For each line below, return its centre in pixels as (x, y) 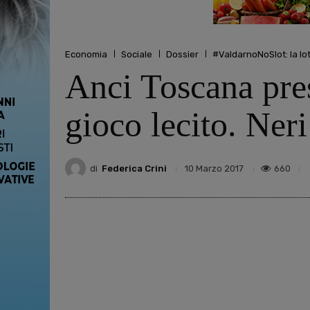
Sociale (137, 54)
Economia (86, 54)
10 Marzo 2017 (214, 169)
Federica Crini (134, 168)
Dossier (182, 54)
